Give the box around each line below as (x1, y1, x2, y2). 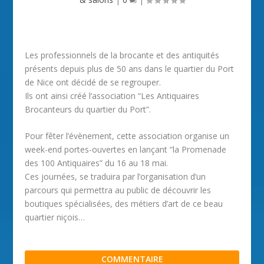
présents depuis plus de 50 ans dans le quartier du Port (25, 63, 235, 74)
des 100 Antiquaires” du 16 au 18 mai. (25, 157, 169, 169)
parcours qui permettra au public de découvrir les (25, 184, 212, 196)
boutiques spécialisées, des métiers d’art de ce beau (25, 198, 223, 210)
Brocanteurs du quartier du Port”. (25, 104, 151, 115)
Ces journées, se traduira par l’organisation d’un (25, 171, 206, 183)
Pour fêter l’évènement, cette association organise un (25, 130, 230, 142)
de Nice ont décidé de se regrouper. (25, 77, 161, 88)
